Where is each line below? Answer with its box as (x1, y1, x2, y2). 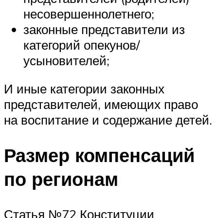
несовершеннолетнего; (23, 6, 154, 22)
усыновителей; (23, 53, 109, 69)
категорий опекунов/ (23, 37, 140, 53)
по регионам (4, 166, 118, 191)
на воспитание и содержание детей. (4, 111, 212, 127)
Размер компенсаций (4, 143, 195, 167)
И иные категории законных (4, 80, 164, 96)
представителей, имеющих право (4, 96, 198, 112)
